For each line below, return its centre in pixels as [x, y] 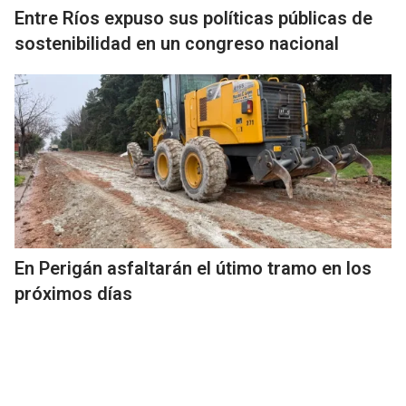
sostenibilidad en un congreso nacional [177, 43]
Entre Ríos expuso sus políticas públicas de [193, 18]
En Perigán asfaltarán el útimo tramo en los [193, 268]
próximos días [73, 294]
